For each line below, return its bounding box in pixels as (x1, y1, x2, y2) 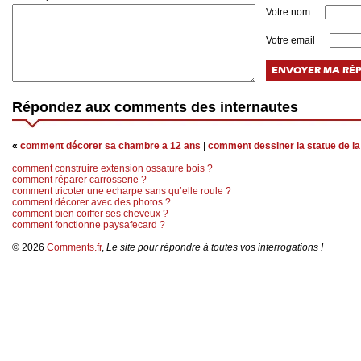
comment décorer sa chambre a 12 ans (20, 140, 201, 152)
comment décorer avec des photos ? (12, 197, 171, 209)
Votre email (266, 35, 317, 47)
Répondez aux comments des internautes (12, 99, 298, 116)
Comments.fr (47, 242, 102, 254)
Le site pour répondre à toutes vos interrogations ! (106, 242, 323, 254)
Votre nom (266, 6, 313, 19)
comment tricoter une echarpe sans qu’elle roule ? (12, 185, 231, 197)
